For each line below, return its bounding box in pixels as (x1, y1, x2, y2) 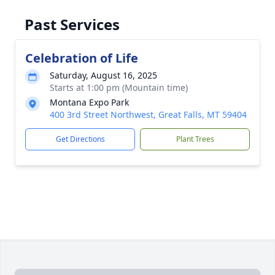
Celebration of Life (25, 50, 138, 66)
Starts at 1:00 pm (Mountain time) (50, 82, 188, 93)
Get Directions (55, 134, 105, 144)
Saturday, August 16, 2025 (50, 69, 157, 81)
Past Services (25, 14, 120, 34)
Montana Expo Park (50, 96, 129, 108)
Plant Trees (176, 134, 214, 144)
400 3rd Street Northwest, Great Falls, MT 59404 (50, 109, 247, 120)
